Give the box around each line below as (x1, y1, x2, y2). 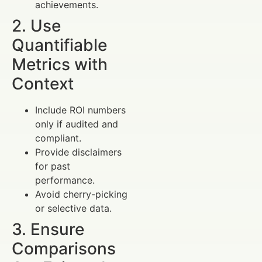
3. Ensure (12, 219, 84, 240)
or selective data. (35, 202, 112, 215)
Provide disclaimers (35, 146, 122, 158)
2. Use (12, 16, 61, 36)
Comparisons (12, 239, 116, 259)
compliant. (35, 132, 81, 144)
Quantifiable (12, 35, 107, 56)
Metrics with (12, 54, 108, 75)
